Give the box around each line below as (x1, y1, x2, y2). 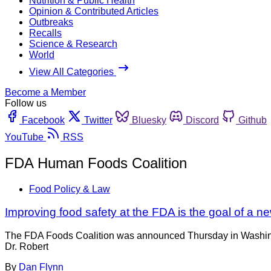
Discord (186, 114, 219, 125)
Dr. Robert (5, 241, 48, 252)
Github (238, 114, 267, 125)
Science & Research (29, 38, 117, 49)
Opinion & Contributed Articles (29, 5, 158, 16)
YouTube (5, 131, 44, 142)
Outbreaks (29, 16, 73, 27)
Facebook (22, 114, 65, 125)
